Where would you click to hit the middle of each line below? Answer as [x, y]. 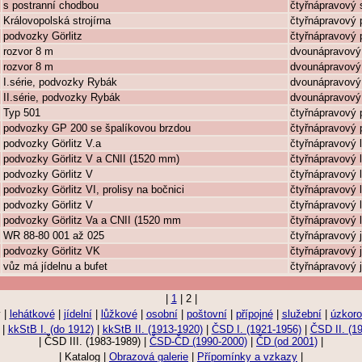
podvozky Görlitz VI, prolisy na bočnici [94, 189]
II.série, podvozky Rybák [62, 97]
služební [301, 314]
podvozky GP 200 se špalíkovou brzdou [97, 128]
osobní [162, 314]
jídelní [78, 314]
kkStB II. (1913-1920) [152, 329]
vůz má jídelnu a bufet [55, 266]
